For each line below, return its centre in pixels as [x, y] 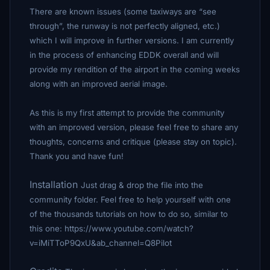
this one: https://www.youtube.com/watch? [111, 228]
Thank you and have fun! [77, 156]
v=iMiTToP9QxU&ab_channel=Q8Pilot [101, 243]
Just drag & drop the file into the [142, 185]
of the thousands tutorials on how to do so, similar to [129, 214]
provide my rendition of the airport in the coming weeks [135, 69]
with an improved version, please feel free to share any [134, 127]
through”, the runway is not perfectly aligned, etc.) [125, 26]
